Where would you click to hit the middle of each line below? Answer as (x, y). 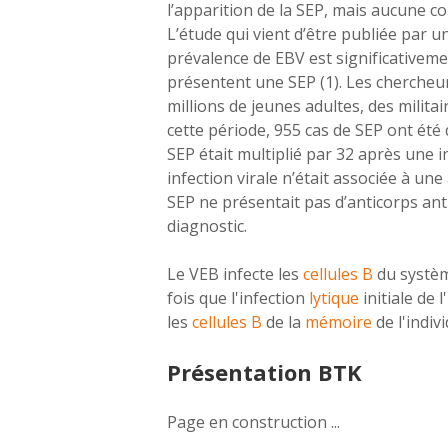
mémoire (340, 322)
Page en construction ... (253, 422)
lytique (335, 298)
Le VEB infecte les (234, 274)
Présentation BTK (264, 372)
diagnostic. (206, 226)
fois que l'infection (237, 298)
